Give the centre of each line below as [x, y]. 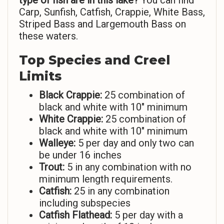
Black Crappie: [70, 95]
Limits [40, 76]
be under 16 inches [80, 155]
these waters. [48, 36]
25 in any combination [120, 191]
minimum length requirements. [106, 179]
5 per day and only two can [135, 143]
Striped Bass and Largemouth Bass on [102, 24]
